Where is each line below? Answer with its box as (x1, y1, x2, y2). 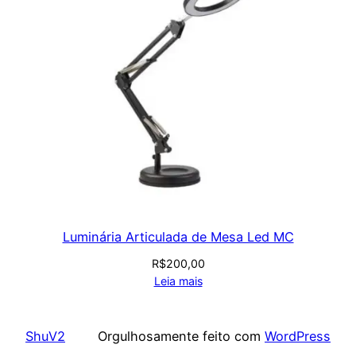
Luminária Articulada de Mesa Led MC (62, 229, 294, 246)
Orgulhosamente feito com (98, 328, 265, 345)
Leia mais (153, 274, 203, 288)
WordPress (265, 328, 331, 345)
